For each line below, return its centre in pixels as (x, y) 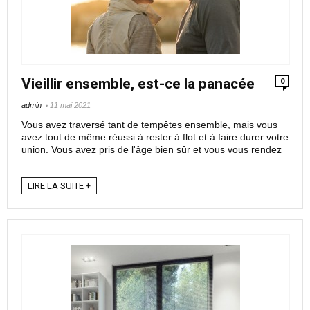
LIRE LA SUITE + (59, 186)
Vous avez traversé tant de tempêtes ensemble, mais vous (149, 125)
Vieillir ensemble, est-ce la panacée (138, 84)
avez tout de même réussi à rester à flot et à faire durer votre (155, 137)
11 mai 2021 (70, 105)
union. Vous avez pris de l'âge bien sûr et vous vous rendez (152, 150)
